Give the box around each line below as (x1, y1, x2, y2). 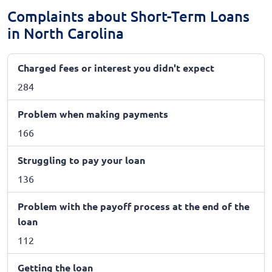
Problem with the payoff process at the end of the (18, 200, 250, 213)
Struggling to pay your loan (18, 154, 145, 167)
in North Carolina (7, 23, 124, 42)
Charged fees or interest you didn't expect (18, 61, 214, 75)
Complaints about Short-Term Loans (7, 6, 250, 25)
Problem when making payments (18, 107, 168, 121)
